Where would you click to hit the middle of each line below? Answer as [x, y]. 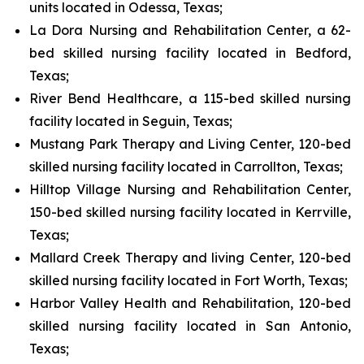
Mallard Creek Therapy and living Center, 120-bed [190, 258]
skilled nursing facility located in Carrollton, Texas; [186, 167]
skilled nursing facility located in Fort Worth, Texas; [188, 280]
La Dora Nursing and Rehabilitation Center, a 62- [190, 30]
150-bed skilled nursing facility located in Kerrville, [190, 212]
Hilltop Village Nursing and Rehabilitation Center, [190, 189]
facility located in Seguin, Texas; [131, 121]
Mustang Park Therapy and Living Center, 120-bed [190, 144]
